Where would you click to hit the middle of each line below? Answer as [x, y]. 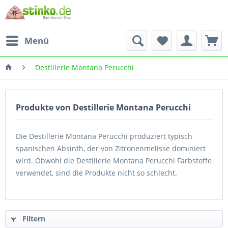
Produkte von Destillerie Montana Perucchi [103, 107]
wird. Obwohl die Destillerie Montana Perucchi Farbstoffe [114, 161]
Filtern [33, 219]
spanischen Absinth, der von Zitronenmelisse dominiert [111, 148]
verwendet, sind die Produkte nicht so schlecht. [96, 173]
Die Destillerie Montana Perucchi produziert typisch [104, 136]
